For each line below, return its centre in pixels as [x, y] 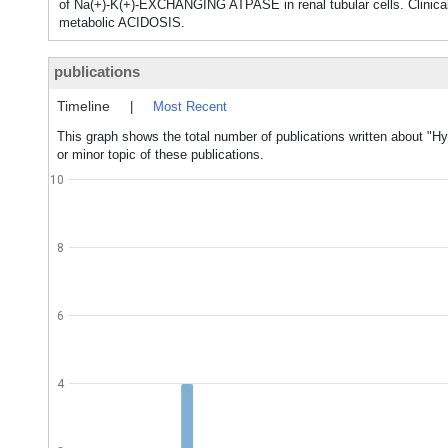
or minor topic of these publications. [160, 154]
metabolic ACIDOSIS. [122, 22]
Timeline [83, 106]
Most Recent [190, 106]
